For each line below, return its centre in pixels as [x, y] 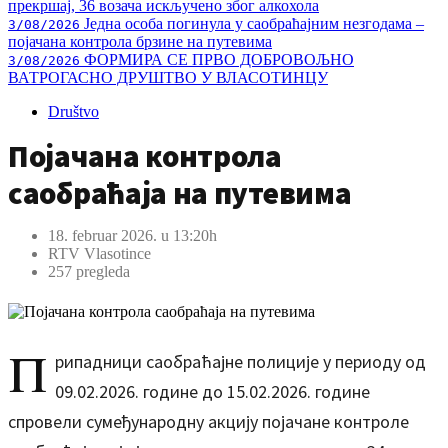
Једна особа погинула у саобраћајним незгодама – [252, 23]
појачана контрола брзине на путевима [140, 41]
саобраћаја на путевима [180, 192]
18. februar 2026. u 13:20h [132, 235]
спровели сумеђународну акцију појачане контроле [208, 421]
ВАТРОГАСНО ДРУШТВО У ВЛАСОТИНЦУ [168, 77]
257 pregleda [89, 271]
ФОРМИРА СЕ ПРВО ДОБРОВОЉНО [217, 59]
